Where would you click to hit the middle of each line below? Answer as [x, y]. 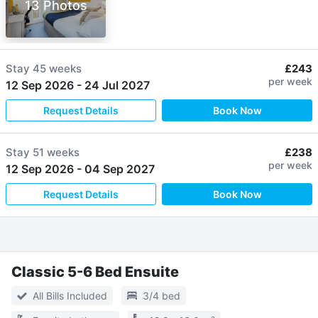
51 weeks [56, 152]
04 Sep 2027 [120, 169]
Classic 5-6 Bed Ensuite [95, 272]
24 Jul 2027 [117, 85]
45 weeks [57, 68]
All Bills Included [70, 295]
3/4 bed [161, 295]
